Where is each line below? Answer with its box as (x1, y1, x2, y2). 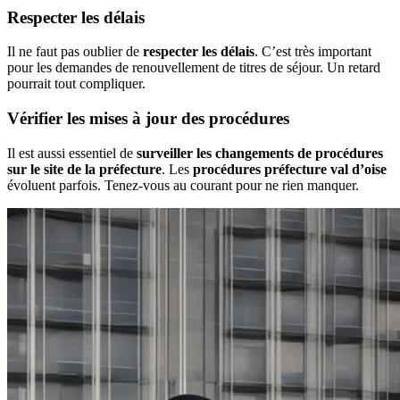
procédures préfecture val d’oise (193, 161, 387, 177)
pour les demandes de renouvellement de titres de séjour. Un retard (7, 60, 380, 76)
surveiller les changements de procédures (137, 145, 383, 161)
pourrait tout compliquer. (7, 76, 146, 92)
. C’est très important (254, 44, 371, 60)
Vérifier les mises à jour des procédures (7, 109, 289, 129)
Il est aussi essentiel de (7, 145, 137, 161)
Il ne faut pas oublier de (7, 44, 143, 60)
